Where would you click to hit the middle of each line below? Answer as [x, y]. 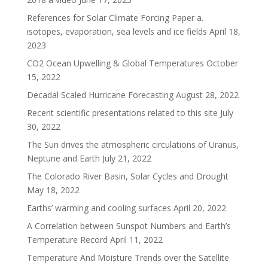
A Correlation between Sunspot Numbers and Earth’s [129, 226]
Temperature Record [67, 240]
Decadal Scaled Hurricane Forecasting [100, 95]
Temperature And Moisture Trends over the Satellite [128, 258]
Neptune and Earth [63, 158]
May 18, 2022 [53, 190]
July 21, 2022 [127, 158]
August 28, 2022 [207, 95]
